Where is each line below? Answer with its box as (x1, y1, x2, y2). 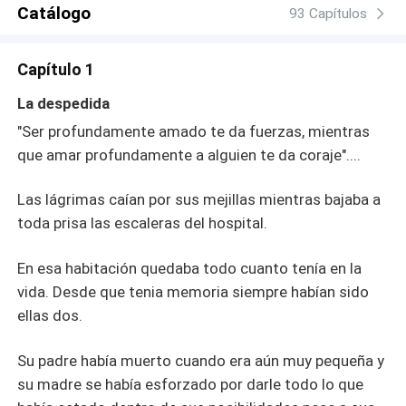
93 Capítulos (289, 5, 367, 22)
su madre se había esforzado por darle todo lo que (17, 375, 364, 394)
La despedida (17, 93, 111, 112)
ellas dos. (17, 306, 83, 325)
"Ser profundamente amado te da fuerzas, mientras (17, 121, 371, 140)
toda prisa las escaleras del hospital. (17, 214, 268, 233)
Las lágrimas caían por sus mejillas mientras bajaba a (17, 190, 382, 209)
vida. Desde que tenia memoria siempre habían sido (17, 283, 370, 302)
